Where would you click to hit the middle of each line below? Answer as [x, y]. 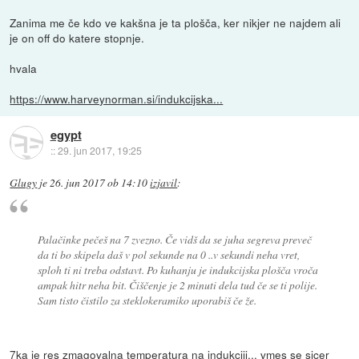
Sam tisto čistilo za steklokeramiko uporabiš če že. [147, 301]
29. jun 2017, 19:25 [99, 151]
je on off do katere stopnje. [77, 37]
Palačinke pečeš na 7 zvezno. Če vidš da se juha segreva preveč [174, 240]
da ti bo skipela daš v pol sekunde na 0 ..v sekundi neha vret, [168, 255]
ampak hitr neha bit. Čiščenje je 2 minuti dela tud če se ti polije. [177, 285]
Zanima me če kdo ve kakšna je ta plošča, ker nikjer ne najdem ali [175, 22]
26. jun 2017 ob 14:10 [99, 182]
